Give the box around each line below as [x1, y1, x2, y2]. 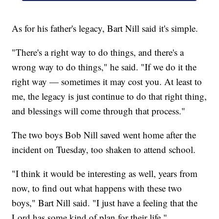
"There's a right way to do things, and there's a [12, 46, 184, 59]
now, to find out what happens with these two [12, 182, 182, 195]
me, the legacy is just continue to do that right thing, [12, 90, 207, 103]
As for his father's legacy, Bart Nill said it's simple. [12, 22, 198, 35]
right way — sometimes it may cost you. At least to [12, 75, 202, 88]
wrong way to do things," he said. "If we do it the [12, 61, 197, 73]
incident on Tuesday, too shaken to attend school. [12, 143, 196, 156]
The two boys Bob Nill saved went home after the [12, 129, 197, 141]
